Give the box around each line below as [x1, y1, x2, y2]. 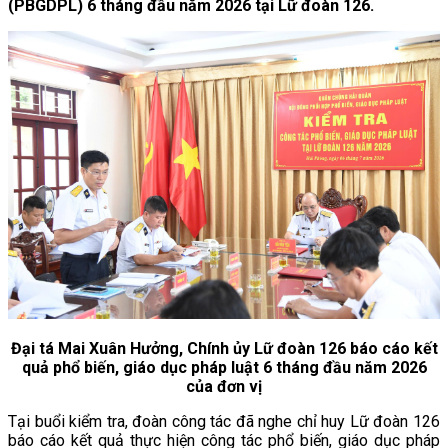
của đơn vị [186, 376, 262, 396]
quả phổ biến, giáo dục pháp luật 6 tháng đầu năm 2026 [21, 357, 427, 377]
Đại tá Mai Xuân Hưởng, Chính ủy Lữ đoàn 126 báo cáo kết [10, 338, 438, 358]
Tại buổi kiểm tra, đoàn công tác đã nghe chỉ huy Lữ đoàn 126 [8, 411, 440, 431]
